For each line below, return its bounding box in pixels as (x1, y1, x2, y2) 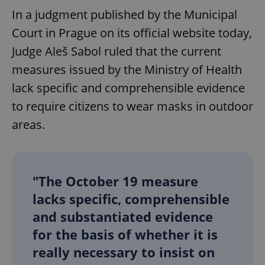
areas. (12, 117, 45, 133)
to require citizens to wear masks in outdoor (12, 98, 253, 115)
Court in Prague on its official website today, (12, 25, 252, 41)
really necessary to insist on (33, 243, 215, 261)
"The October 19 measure (33, 172, 198, 190)
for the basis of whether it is (33, 225, 218, 244)
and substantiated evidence (33, 208, 213, 226)
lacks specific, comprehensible (33, 190, 230, 208)
